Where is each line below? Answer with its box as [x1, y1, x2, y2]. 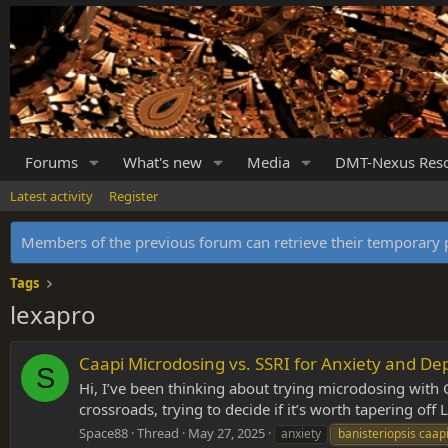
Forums [25, 152, 78, 173]
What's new [122, 152, 202, 173]
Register [109, 187, 158, 206]
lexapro [10, 298, 96, 332]
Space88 [79, 424, 128, 443]
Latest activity [10, 187, 93, 206]
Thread [137, 424, 179, 443]
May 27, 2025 [188, 424, 265, 443]
